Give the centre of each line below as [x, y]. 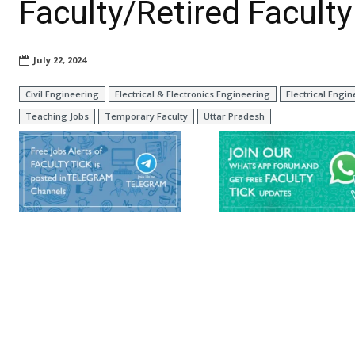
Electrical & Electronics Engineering [193, 94]
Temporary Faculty [146, 116]
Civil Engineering [62, 94]
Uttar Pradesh [234, 116]
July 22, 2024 [60, 60]
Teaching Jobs [57, 116]
